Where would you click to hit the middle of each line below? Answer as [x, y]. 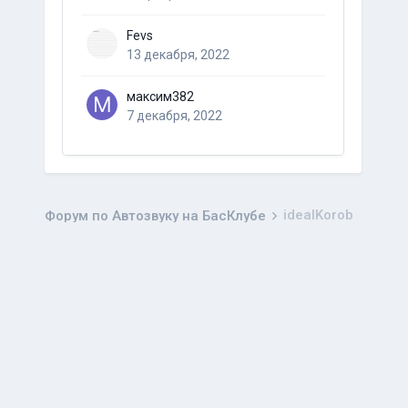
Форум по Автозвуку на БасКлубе [157, 216]
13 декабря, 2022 [178, 55]
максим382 [160, 97]
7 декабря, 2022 [174, 116]
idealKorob [318, 215]
